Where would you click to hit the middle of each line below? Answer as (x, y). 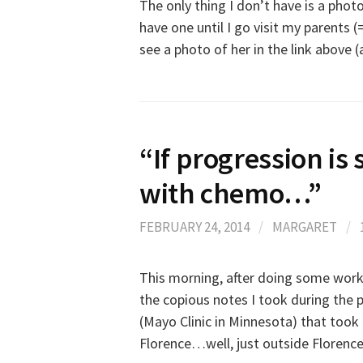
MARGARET (305, 227)
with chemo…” (231, 193)
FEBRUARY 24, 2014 (194, 227)
